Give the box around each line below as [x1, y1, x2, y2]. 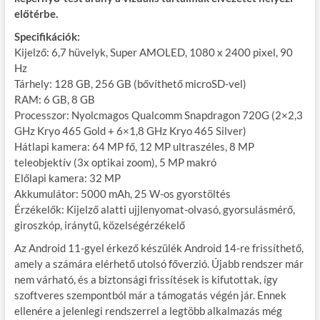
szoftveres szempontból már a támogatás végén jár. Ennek [14, 289, 286, 302]
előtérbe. [14, 7, 58, 21]
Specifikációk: [14, 30, 80, 44]
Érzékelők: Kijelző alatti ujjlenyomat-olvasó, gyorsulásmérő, [14, 203, 295, 216]
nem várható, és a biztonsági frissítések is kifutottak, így [14, 273, 278, 286]
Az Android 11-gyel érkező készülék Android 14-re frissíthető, [14, 241, 304, 255]
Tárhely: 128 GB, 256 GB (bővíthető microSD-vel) [14, 77, 246, 91]
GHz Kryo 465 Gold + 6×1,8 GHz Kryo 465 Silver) [14, 124, 246, 138]
